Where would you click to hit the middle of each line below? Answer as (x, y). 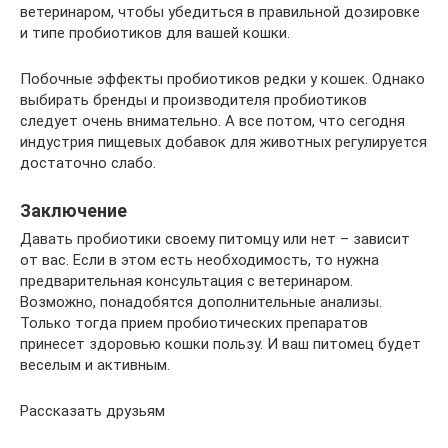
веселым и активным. (95, 364)
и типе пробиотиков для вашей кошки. (155, 32)
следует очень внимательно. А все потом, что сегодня (212, 120)
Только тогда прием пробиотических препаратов (194, 322)
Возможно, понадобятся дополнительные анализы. (201, 301)
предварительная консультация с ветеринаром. (186, 280)
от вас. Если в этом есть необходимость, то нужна (199, 259)
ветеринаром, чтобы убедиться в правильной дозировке (220, 11)
